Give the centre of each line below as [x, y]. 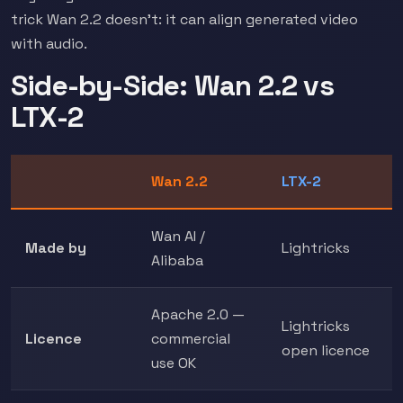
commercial [191, 339]
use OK [174, 363]
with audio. [49, 44]
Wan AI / [178, 236]
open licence [326, 350]
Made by [56, 248]
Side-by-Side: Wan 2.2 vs [172, 85]
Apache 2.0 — [198, 314]
